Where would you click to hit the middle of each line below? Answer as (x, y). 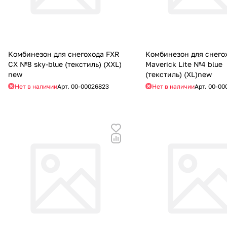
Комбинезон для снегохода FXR (64, 54)
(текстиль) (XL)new (179, 74)
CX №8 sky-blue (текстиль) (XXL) (65, 64)
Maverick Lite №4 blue (184, 64)
